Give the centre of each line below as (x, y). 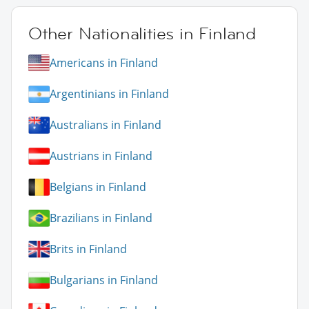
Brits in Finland (88, 249)
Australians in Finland (106, 125)
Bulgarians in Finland (104, 280)
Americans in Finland (104, 63)
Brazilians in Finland (101, 218)
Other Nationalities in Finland (142, 33)
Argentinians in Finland (109, 94)
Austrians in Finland (101, 156)
